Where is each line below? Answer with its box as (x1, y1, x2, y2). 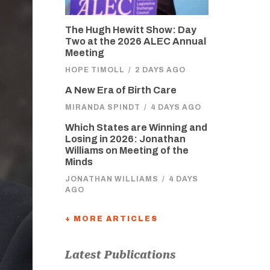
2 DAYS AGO (134, 66, 186, 74)
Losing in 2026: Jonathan (64, 134, 186, 144)
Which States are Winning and (64, 122, 207, 133)
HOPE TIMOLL (64, 66, 125, 74)
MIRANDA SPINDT (64, 103, 140, 111)
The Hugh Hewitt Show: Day (64, 25, 196, 35)
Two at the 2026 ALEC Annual (64, 36, 206, 46)
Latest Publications (64, 248, 176, 261)
